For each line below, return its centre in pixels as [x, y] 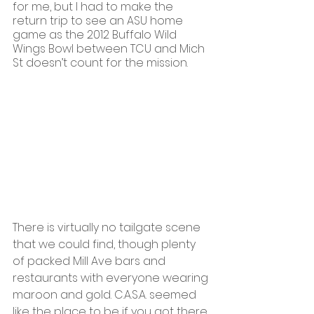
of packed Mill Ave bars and [90, 261]
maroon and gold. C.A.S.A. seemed [106, 294]
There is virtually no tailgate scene [108, 227]
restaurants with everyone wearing [112, 278]
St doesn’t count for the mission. [100, 62]
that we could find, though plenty [105, 244]
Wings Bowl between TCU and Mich [110, 48]
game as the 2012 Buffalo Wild [96, 34]
